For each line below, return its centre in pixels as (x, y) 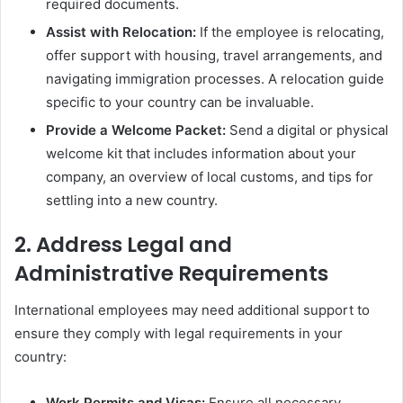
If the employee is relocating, (290, 32)
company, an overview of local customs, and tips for (210, 177)
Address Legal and (134, 245)
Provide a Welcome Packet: (136, 130)
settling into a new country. (132, 200)
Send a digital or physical (307, 130)
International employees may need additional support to (192, 309)
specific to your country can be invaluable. (180, 102)
